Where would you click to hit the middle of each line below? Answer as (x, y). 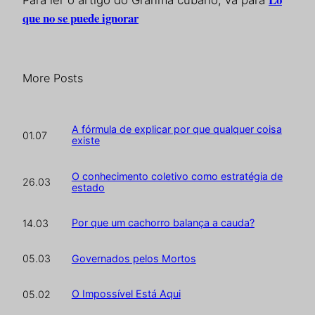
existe (85, 141)
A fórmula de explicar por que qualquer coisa (176, 129)
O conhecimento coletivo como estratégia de (177, 176)
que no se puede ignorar (81, 18)
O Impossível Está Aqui (126, 294)
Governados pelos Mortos (134, 258)
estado (88, 187)
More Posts (53, 78)
